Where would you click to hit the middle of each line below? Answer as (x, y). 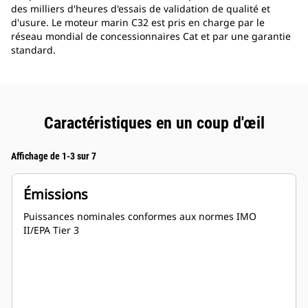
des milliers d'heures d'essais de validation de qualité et (141, 9)
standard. (33, 50)
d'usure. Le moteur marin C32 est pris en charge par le (138, 23)
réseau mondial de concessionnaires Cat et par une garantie (151, 36)
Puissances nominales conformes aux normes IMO (140, 217)
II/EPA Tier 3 (51, 230)
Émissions (56, 195)
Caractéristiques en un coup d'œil (154, 123)
